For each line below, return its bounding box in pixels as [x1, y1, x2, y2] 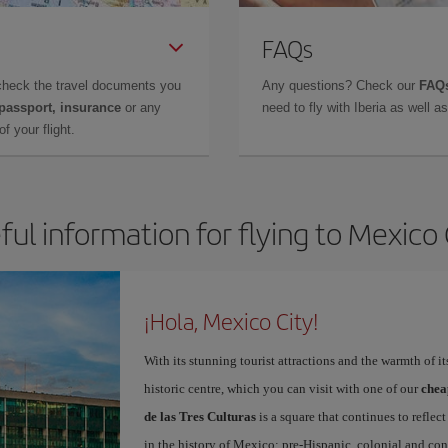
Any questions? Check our [262, 78, 419, 93]
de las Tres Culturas [143, 409, 256, 424]
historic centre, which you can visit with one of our [143, 381, 421, 396]
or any [121, 100, 161, 115]
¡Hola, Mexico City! [143, 305, 319, 337]
